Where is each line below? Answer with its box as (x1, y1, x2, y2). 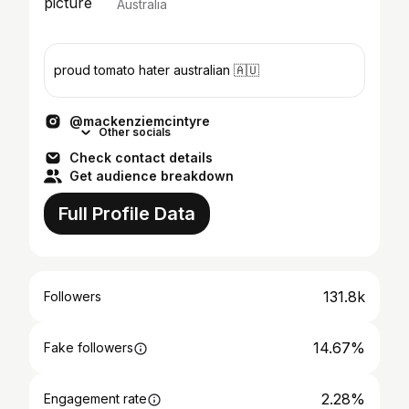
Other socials (99, 125, 171, 139)
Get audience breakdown (69, 168, 234, 184)
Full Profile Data (58, 203, 195, 225)
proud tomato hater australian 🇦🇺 (54, 62, 259, 78)
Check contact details (69, 150, 213, 165)
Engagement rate (44, 391, 147, 406)
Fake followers (44, 340, 133, 355)
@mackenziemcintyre (69, 113, 210, 129)
